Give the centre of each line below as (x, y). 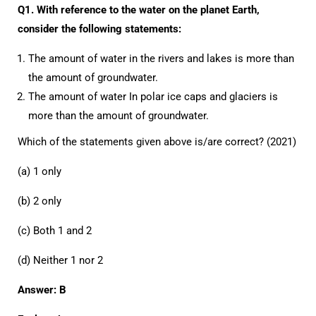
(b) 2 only (39, 201)
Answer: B (42, 290)
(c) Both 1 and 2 (55, 231)
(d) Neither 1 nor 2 (60, 260)
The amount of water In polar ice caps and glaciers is (153, 97)
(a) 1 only (39, 171)
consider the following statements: (99, 29)
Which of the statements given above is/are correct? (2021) (157, 142)
